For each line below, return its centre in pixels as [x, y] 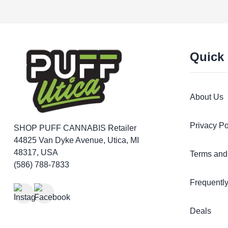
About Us [207, 97]
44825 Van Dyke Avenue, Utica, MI [76, 140]
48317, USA [36, 152]
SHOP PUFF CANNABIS [61, 128]
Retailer [122, 128]
